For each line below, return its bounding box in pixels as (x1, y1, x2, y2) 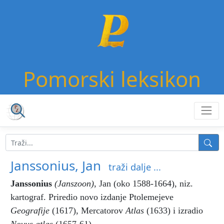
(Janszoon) (54, 178, 94, 188)
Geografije (10, 205, 52, 215)
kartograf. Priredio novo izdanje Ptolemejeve (10, 192, 173, 202)
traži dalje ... (108, 161, 161, 173)
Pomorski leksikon (23, 64, 201, 93)
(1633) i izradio (146, 205, 203, 215)
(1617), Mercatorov (52, 205, 125, 215)
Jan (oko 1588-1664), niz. (99, 178, 193, 188)
